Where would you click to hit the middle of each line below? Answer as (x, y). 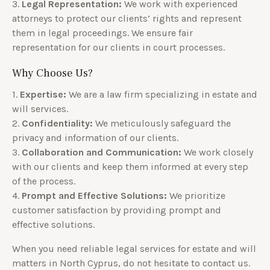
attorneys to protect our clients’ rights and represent (127, 18)
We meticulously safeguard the (162, 123)
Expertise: (43, 94)
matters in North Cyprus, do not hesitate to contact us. (131, 263)
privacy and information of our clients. (95, 137)
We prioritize (196, 195)
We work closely (217, 152)
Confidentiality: (57, 123)
